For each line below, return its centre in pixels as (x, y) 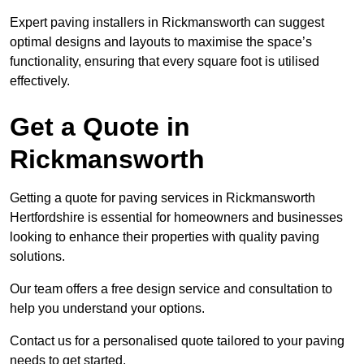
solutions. (39, 256)
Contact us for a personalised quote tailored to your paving (177, 340)
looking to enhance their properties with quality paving (165, 236)
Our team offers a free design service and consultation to (171, 288)
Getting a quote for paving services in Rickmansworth (162, 197)
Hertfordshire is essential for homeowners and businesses (176, 217)
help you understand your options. (107, 308)
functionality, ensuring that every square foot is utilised (165, 61)
